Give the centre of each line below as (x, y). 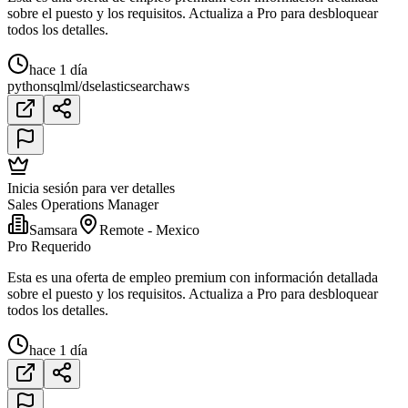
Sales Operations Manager (83, 205)
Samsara (53, 230)
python (27, 87)
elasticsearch (131, 87)
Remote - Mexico (149, 230)
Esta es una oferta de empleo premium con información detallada (193, 278)
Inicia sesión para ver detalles (91, 189)
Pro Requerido (49, 247)
